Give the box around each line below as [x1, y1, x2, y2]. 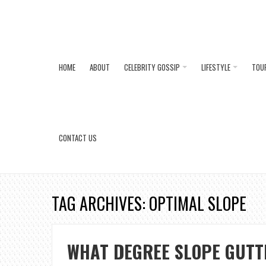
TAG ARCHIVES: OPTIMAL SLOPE [52, 191, 246, 216]
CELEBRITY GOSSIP [124, 61, 180, 73]
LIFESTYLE [201, 61, 230, 73]
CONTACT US [59, 132, 97, 144]
